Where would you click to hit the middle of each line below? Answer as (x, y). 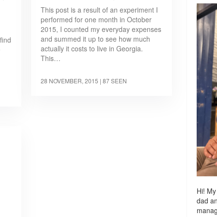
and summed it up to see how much (96, 39)
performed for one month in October (96, 20)
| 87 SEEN (114, 81)
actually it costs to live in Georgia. (92, 49)
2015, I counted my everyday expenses (101, 29)
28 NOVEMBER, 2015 (70, 81)
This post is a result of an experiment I (100, 10)
